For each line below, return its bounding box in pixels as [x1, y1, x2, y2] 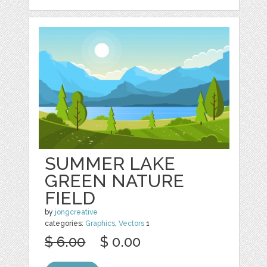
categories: [45, 219, 86, 228]
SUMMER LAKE [45, 153, 176, 174]
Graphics [85, 219, 116, 228]
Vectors [119, 219, 145, 228]
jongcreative [55, 207, 98, 216]
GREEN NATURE [45, 170, 185, 191]
